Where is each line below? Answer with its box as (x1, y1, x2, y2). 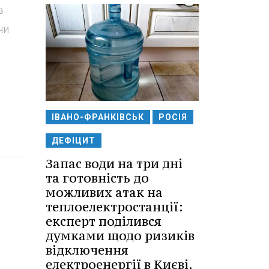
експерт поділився (46, 213, 162, 230)
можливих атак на (46, 184, 163, 201)
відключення (46, 242, 128, 259)
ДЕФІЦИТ (52, 136, 95, 146)
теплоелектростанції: (46, 199, 183, 216)
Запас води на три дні (46, 156, 183, 172)
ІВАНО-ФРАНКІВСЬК (52, 112, 144, 122)
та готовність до (46, 170, 149, 187)
